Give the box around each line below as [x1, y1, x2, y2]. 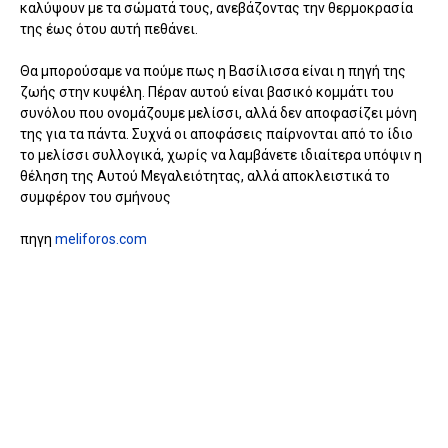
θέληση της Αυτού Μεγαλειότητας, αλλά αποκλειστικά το [20, 167, 390, 184]
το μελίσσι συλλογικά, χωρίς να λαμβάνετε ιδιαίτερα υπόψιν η [20, 146, 422, 163]
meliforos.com [55, 230, 147, 247]
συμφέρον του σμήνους [20, 188, 171, 205]
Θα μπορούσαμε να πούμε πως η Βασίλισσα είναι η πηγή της [20, 62, 406, 79]
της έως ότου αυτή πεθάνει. [20, 20, 198, 37]
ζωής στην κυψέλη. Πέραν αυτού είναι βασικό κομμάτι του [20, 83, 394, 100]
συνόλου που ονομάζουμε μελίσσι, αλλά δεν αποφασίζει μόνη [20, 104, 417, 121]
